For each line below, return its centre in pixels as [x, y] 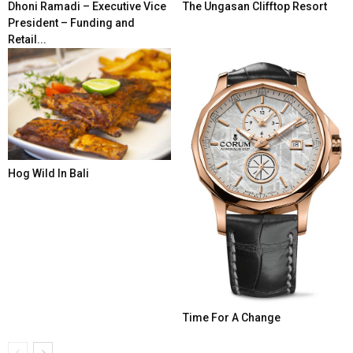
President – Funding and [71, 23]
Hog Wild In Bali [48, 174]
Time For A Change [231, 318]
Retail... [27, 40]
